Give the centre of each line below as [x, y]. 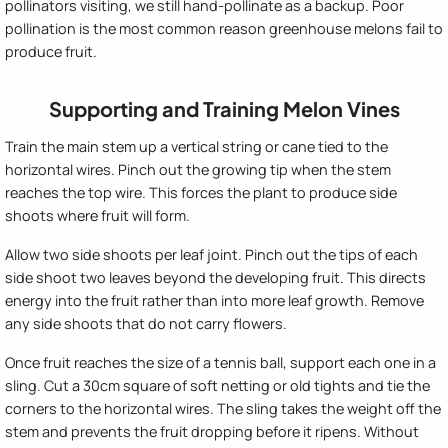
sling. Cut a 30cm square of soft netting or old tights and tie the [217, 386]
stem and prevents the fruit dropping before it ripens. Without [212, 432]
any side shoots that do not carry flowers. [146, 324]
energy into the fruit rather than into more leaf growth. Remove [214, 301]
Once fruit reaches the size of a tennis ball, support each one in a [220, 363]
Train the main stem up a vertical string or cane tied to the [196, 147]
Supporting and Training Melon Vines [224, 109]
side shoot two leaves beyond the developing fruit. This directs [215, 278]
